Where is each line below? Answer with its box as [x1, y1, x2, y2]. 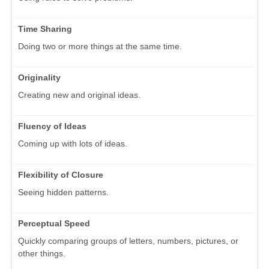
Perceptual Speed [18, 218, 90, 228]
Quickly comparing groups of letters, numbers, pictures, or [18, 235, 238, 246]
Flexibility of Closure [18, 169, 103, 180]
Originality [18, 72, 61, 82]
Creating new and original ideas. [18, 89, 141, 100]
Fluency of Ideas [18, 121, 86, 131]
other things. [18, 248, 65, 258]
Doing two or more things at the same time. [18, 41, 182, 51]
